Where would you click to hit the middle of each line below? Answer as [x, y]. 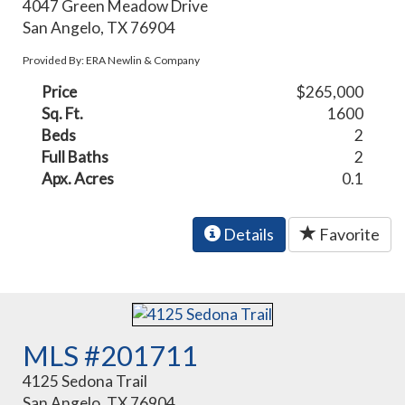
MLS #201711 [111, 355]
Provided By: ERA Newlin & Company [112, 61]
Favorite [348, 235]
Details [247, 235]
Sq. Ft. [63, 114]
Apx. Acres [78, 179]
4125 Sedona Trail [85, 381]
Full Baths [75, 157]
